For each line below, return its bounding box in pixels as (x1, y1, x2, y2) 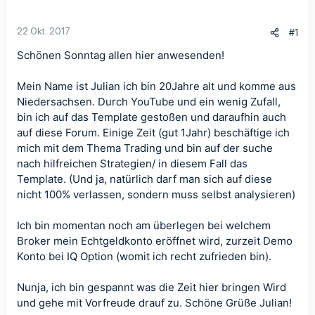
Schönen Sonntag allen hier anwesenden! (17, 49, 224, 62)
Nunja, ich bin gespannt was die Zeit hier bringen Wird (17, 281, 286, 294)
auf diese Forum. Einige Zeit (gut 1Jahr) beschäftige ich (17, 126, 290, 139)
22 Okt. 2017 (17, 25, 70, 37)
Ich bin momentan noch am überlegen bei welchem (17, 219, 271, 232)
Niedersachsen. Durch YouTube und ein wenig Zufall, (17, 95, 281, 108)
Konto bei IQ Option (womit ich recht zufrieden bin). (17, 250, 271, 263)
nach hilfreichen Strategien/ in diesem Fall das (17, 157, 247, 170)
